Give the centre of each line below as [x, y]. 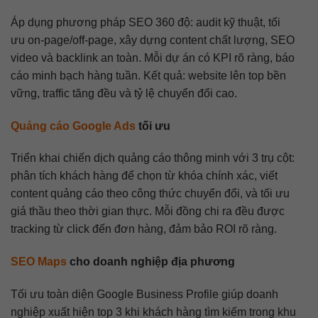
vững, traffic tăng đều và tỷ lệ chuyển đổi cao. [124, 93]
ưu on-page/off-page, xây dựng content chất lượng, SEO [153, 40]
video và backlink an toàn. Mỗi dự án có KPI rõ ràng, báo [153, 57]
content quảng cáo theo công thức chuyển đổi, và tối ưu [150, 194]
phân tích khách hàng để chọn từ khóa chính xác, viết [144, 176]
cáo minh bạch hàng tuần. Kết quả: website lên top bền [148, 75]
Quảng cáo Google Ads [73, 126]
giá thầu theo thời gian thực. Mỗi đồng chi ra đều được [148, 212]
